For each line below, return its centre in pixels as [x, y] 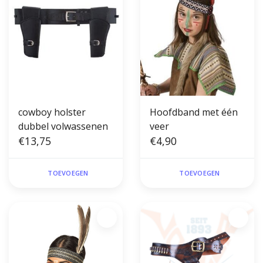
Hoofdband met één [194, 112]
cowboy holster [52, 112]
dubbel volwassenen [63, 127]
